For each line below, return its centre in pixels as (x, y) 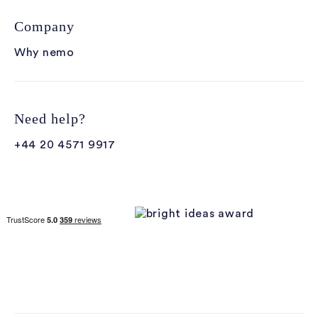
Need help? (50, 119)
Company (45, 26)
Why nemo (44, 53)
